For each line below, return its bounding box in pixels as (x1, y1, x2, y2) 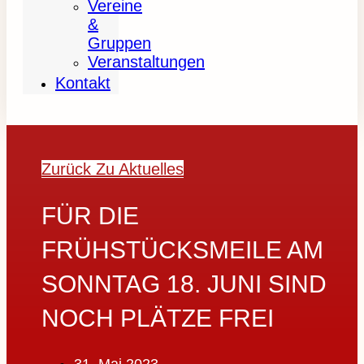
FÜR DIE (41, 202, 140, 230)
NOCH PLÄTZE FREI (41, 305, 275, 332)
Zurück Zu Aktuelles (41, 160, 184, 179)
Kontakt (55, 74, 110, 92)
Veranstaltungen (88, 53, 205, 71)
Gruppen (88, 34, 151, 52)
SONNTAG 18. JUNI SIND (41, 271, 327, 298)
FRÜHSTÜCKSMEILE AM (41, 236, 324, 264)
